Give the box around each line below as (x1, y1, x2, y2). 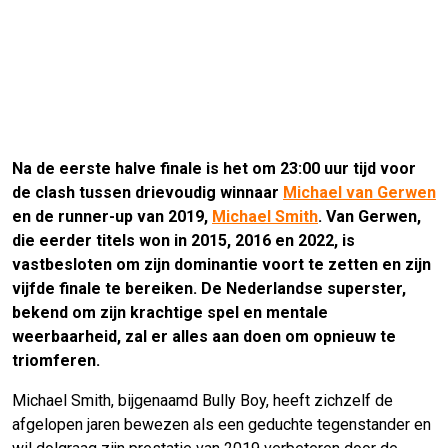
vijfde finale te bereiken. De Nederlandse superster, (12, 279, 406, 299)
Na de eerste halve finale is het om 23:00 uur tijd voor (12, 159, 416, 179)
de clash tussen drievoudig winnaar (12, 183, 283, 203)
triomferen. (12, 351, 100, 371)
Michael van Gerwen (283, 183, 436, 203)
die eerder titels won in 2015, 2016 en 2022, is (12, 231, 355, 251)
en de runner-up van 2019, (12, 207, 212, 227)
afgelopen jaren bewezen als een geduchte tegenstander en (12, 415, 431, 435)
